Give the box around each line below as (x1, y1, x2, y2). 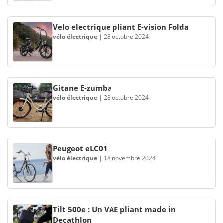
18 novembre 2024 (104, 154, 156, 162)
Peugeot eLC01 (53, 143, 108, 153)
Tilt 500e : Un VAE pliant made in (53, 204, 176, 214)
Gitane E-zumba (53, 83, 112, 93)
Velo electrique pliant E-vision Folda (53, 22, 189, 32)
